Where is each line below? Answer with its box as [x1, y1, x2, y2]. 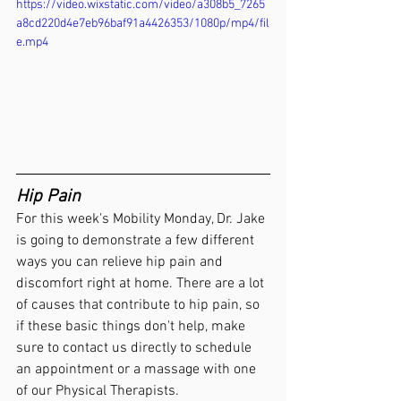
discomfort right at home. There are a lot [16, 274, 268, 293]
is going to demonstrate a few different [16, 231, 258, 250]
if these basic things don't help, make [16, 317, 249, 336]
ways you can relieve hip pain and [16, 252, 226, 271]
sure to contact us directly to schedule [16, 338, 255, 357]
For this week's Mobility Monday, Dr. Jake [16, 209, 269, 228]
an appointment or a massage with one [16, 360, 260, 379]
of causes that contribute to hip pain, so [16, 295, 263, 314]
